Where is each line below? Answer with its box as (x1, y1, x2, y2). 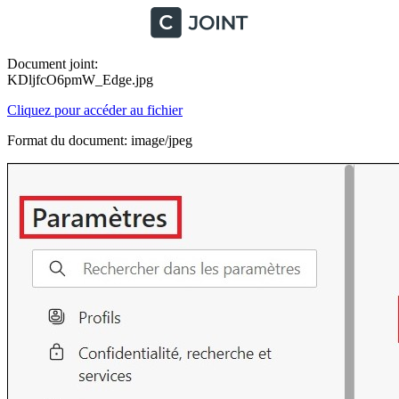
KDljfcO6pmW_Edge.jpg (7, 72, 153, 87)
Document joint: (7, 56, 98, 71)
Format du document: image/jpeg (7, 133, 192, 148)
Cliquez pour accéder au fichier (7, 102, 183, 118)
